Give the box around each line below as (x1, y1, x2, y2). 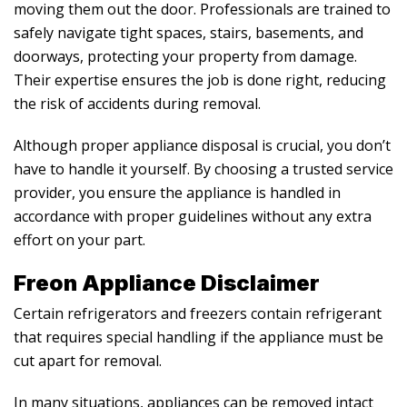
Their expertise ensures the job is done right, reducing (14, 69, 386, 90)
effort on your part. (14, 229, 145, 250)
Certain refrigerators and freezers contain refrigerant (14, 303, 382, 323)
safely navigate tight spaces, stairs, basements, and (14, 22, 363, 43)
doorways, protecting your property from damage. (14, 45, 357, 66)
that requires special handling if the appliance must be (14, 326, 383, 347)
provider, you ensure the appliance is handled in (14, 182, 341, 203)
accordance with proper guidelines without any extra (14, 205, 372, 226)
